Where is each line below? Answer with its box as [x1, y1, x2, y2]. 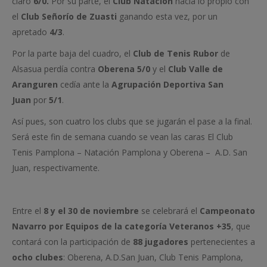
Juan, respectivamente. [12, 162, 100, 173]
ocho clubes [12, 252, 63, 263]
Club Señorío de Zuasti [21, 11, 117, 22]
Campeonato [200, 205, 255, 216]
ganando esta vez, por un [117, 11, 218, 22]
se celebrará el [139, 205, 200, 216]
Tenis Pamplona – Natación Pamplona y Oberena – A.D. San [12, 147, 247, 158]
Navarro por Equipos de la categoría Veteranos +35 [12, 221, 231, 232]
